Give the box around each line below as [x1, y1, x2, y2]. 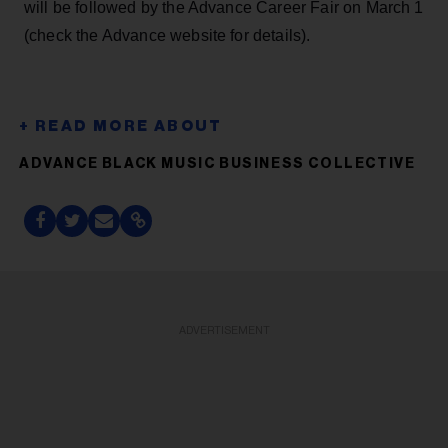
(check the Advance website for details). [24, 26, 311, 44]
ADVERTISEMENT [178, 324, 270, 336]
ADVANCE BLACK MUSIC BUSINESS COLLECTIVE [19, 156, 416, 171]
